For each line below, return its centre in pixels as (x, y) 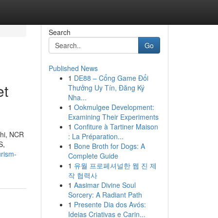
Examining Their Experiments (113, 117)
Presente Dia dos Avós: (110, 204)
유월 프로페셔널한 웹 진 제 (115, 165)
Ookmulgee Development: (114, 107)
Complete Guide (93, 156)
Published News (73, 68)
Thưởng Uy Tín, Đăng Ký (106, 88)
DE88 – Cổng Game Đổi (111, 78)
